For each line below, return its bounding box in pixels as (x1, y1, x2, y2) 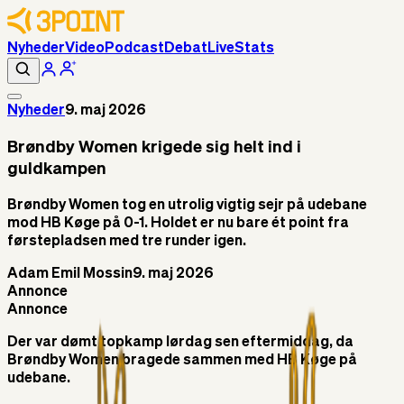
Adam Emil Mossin (7, 267, 133, 282)
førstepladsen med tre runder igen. (7, 234, 246, 250)
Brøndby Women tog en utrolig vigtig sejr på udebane (7, 198, 367, 214)
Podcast (105, 41, 164, 56)
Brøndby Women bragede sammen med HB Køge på (7, 353, 357, 369)
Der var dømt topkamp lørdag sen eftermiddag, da (7, 335, 353, 351)
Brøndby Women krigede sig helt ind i (7, 138, 301, 156)
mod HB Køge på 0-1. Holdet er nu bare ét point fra (7, 216, 349, 232)
